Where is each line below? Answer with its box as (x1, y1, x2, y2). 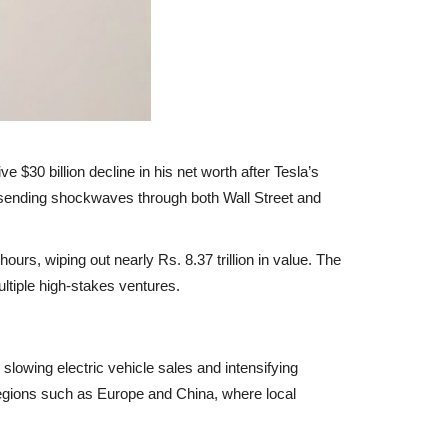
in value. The (254, 250, 341, 268)
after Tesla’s (237, 162, 319, 180)
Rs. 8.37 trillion (158, 250, 254, 268)
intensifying (225, 358, 298, 376)
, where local (214, 384, 296, 402)
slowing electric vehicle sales (4, 358, 193, 376)
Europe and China (97, 384, 214, 402)
